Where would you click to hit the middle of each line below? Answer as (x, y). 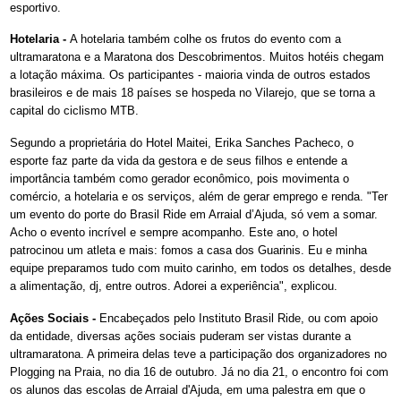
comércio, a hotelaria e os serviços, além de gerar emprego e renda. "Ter (199, 197)
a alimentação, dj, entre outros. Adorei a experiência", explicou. (174, 286)
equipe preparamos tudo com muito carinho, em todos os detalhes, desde (200, 269)
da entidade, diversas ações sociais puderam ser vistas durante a (180, 337)
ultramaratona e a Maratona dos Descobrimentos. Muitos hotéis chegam (197, 57)
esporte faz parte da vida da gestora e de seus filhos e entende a (179, 161)
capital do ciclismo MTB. (74, 111)
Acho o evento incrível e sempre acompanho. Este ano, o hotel (174, 233)
